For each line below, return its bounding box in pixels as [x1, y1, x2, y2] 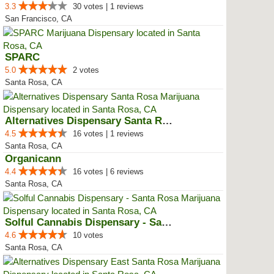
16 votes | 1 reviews [73, 129, 144, 138]
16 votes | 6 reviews [73, 167, 144, 176]
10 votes [73, 231, 103, 240]
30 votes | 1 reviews [73, 2, 144, 11]
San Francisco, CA [5, 14, 72, 23]
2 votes [73, 65, 99, 75]
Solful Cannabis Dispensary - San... [161, 217, 172, 228]
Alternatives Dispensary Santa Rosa [162, 115, 172, 127]
